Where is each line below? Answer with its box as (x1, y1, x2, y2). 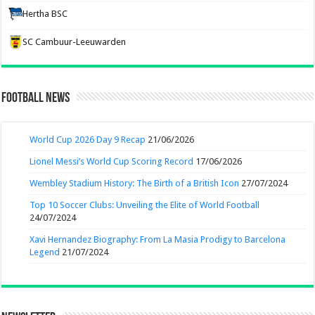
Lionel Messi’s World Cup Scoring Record (30, 155, 194, 167)
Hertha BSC (22, 8, 68, 19)
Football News (1, 91, 70, 105)
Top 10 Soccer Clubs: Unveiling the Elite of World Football (30, 199, 260, 210)
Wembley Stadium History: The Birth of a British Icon (30, 177, 240, 188)
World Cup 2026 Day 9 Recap (30, 134, 146, 145)
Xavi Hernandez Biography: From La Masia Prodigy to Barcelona (30, 233, 286, 245)
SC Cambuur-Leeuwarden (22, 36, 127, 47)
